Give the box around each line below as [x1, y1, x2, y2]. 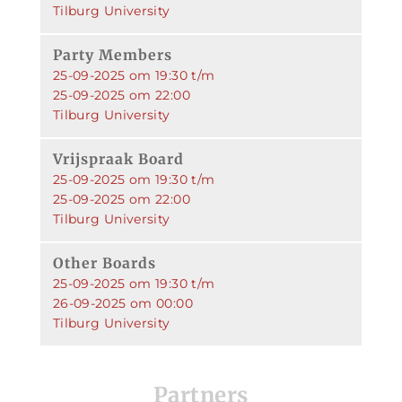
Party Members [52, 46, 172, 64]
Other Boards [52, 254, 156, 272]
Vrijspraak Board [52, 150, 184, 168]
